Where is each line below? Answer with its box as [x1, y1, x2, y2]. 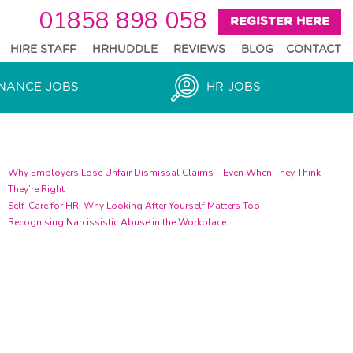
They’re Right [7, 183, 65, 195]
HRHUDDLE [92, 43, 158, 55]
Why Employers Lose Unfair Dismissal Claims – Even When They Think [7, 166, 321, 179]
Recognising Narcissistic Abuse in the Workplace [7, 216, 226, 229]
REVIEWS [173, 43, 225, 55]
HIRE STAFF [10, 43, 76, 55]
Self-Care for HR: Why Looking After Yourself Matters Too [7, 199, 260, 212]
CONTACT [286, 43, 341, 55]
